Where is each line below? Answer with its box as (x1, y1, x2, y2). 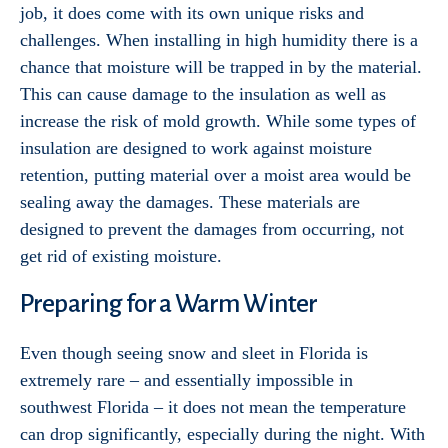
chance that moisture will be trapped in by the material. (20, 57, 422, 77)
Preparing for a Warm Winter (20, 290, 318, 318)
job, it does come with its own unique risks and (20, 3, 364, 23)
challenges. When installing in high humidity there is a (20, 30, 418, 50)
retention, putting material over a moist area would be (20, 165, 411, 185)
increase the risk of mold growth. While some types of (20, 111, 416, 131)
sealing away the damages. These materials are (20, 192, 360, 212)
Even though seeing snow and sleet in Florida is (20, 343, 368, 363)
